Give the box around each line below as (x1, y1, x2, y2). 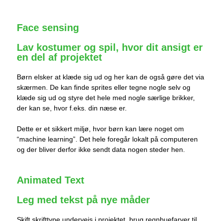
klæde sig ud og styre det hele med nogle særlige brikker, (17, 94, 195, 102)
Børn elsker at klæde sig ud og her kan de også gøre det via (17, 73, 204, 81)
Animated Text (17, 175, 84, 186)
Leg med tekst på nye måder (17, 194, 150, 206)
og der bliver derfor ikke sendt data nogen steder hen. (17, 146, 185, 154)
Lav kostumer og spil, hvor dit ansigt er (17, 42, 203, 53)
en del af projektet (17, 52, 102, 63)
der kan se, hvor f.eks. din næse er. (17, 104, 127, 112)
